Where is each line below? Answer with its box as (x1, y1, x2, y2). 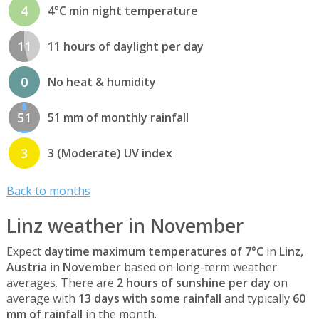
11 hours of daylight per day (47, 38, 204, 54)
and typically (221, 291, 293, 307)
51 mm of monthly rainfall (47, 109, 189, 125)
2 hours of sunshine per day (116, 275, 271, 291)
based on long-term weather (120, 259, 277, 276)
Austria (6, 259, 47, 276)
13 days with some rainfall (78, 291, 221, 307)
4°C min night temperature (47, 2, 198, 19)
